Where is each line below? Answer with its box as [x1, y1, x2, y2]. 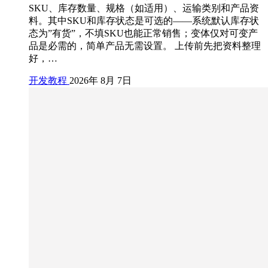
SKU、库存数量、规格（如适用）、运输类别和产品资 [29, 3, 259, 14]
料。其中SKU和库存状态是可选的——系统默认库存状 [29, 16, 259, 26]
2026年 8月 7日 [69, 75, 132, 86]
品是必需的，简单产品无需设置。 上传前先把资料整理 [29, 41, 261, 51]
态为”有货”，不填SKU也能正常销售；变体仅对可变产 [29, 28, 258, 39]
